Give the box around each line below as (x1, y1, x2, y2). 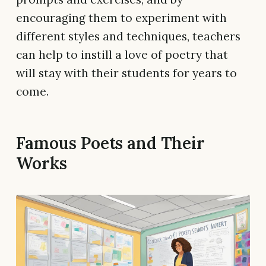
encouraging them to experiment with (16, 11, 227, 26)
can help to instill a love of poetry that (16, 47, 228, 62)
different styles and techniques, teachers (16, 29, 240, 44)
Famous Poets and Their (16, 132, 205, 154)
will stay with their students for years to (16, 66, 237, 81)
